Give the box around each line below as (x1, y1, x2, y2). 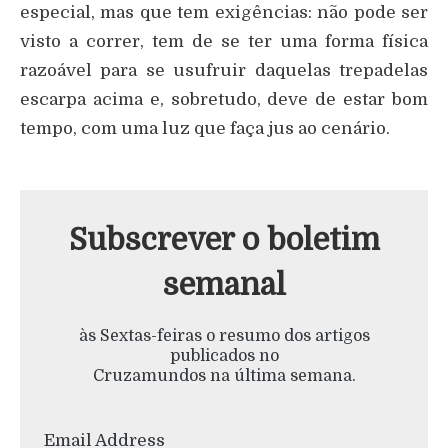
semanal (162, 268, 286, 303)
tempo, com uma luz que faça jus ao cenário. (20, 119, 390, 139)
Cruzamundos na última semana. (92, 367, 356, 386)
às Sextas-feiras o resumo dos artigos (78, 327, 370, 346)
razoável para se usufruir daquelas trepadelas (20, 61, 428, 81)
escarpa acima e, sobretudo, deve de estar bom (20, 90, 428, 110)
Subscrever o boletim (68, 223, 380, 258)
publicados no (169, 347, 279, 366)
